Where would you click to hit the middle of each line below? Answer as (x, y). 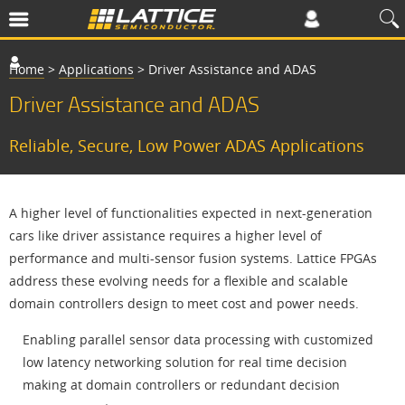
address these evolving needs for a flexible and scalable (179, 281)
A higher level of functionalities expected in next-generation (191, 213)
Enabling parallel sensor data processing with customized (198, 339)
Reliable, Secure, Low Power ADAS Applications (187, 146)
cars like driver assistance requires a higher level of (165, 235)
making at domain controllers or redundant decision (181, 385)
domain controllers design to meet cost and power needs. (184, 303)
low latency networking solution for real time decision (185, 362)
